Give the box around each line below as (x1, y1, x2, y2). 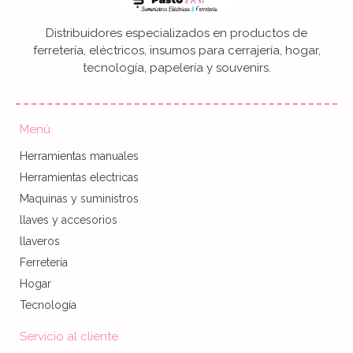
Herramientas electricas (20, 171, 139, 184)
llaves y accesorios (20, 214, 117, 227)
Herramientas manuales (20, 150, 139, 163)
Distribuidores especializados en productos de (46, 26, 307, 41)
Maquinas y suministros (20, 192, 139, 206)
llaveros (20, 235, 60, 248)
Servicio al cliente (20, 329, 118, 344)
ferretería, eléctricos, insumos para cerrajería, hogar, (32, 43, 321, 58)
